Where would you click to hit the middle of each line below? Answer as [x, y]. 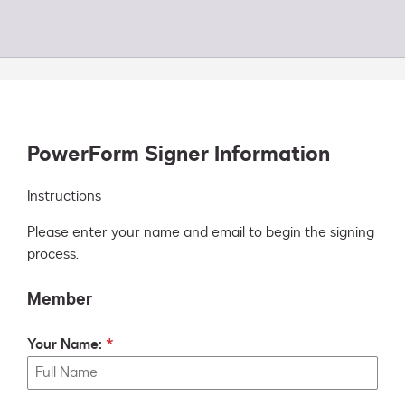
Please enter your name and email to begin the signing [201, 233]
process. [53, 254]
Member [60, 300]
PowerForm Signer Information [179, 155]
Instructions [64, 197]
